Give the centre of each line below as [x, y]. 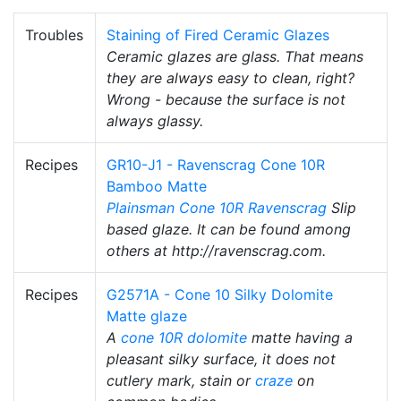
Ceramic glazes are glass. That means [235, 57]
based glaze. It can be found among [229, 230]
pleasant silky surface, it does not [221, 359]
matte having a [300, 338]
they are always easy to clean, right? [230, 78]
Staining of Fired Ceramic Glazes [218, 35]
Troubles [54, 35]
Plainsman [141, 208]
